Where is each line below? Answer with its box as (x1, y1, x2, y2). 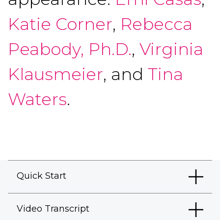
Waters (8, 89, 67, 110)
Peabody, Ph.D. (8, 39, 132, 59)
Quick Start (17, 170, 66, 181)
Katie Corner (8, 14, 112, 34)
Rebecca (120, 14, 192, 34)
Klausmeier (8, 64, 103, 84)
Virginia (139, 39, 203, 59)
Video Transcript (17, 203, 89, 214)
